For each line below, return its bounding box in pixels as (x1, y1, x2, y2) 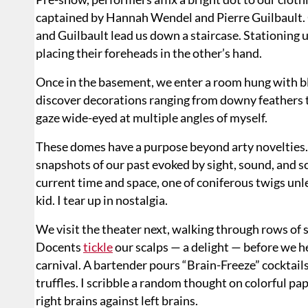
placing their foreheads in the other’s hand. (36, 45, 262, 60)
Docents (36, 239, 83, 254)
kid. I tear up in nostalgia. (36, 192, 168, 208)
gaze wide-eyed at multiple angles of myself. (36, 109, 267, 125)
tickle (83, 239, 113, 254)
